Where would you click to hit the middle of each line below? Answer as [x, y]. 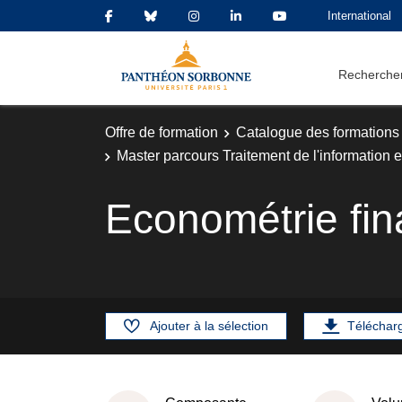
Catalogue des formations [318, 132]
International [359, 15]
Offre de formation [162, 132]
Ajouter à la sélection [209, 325]
